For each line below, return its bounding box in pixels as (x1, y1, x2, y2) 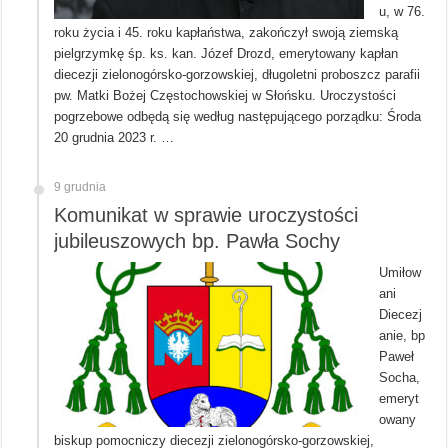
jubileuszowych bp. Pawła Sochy (54, 229, 341, 252)
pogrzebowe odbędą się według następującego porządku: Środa (54, 108, 422, 124)
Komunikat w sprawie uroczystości (54, 203, 359, 226)
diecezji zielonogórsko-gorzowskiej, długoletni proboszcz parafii (54, 66, 421, 82)
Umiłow (379, 264, 422, 280)
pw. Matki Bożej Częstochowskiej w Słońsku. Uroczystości (54, 87, 397, 103)
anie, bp (379, 327, 426, 343)
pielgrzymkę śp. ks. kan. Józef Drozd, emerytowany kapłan (54, 45, 399, 61)
